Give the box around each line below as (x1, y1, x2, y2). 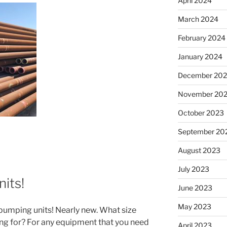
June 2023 (177, 183, 212, 192)
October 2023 (177, 108, 224, 117)
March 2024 (177, 14, 218, 23)
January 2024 (177, 52, 222, 61)
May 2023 (177, 202, 211, 211)
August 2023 (177, 145, 220, 155)
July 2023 (177, 164, 209, 173)
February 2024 (177, 33, 225, 42)
